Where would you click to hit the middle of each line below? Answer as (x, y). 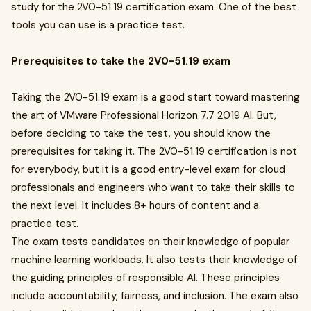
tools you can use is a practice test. (98, 25)
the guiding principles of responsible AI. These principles (145, 278)
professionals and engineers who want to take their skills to (153, 187)
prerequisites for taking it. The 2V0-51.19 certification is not (154, 151)
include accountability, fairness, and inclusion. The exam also (155, 296)
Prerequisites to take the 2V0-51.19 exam (121, 61)
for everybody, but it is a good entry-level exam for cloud (148, 169)
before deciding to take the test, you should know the (141, 133)
